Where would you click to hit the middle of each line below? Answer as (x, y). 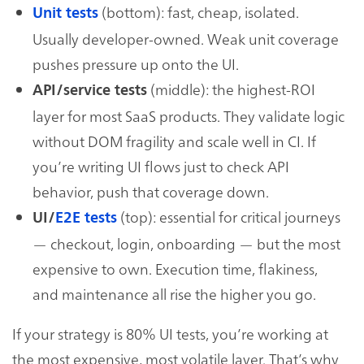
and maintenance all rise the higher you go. (174, 294)
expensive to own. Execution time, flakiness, (175, 269)
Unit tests (65, 13)
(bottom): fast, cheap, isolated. (199, 12)
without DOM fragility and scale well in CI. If (174, 141)
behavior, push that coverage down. (151, 192)
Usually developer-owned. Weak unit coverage (186, 39)
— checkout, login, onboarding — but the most (186, 244)
